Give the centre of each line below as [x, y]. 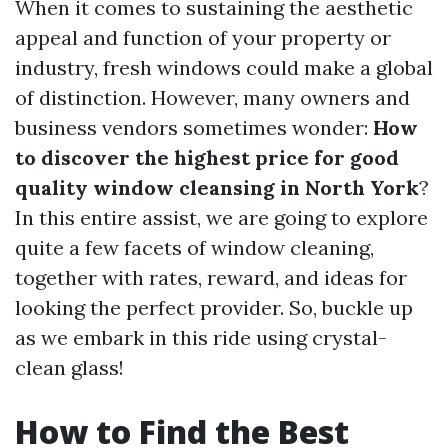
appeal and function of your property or [203, 37]
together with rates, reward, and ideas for [211, 277]
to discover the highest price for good [207, 157]
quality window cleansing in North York [217, 187]
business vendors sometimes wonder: [194, 127]
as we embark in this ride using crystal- [201, 337]
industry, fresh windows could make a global [224, 67]
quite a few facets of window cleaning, [194, 247]
